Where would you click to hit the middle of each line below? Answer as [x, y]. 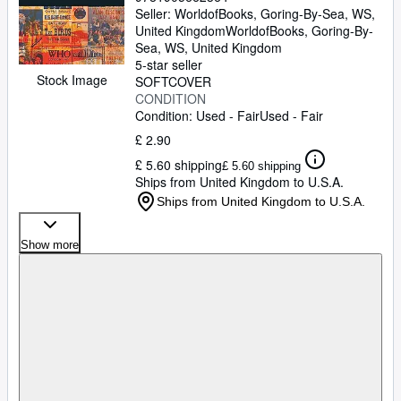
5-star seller [169, 64]
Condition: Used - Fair [197, 115]
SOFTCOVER [173, 81]
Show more [50, 245]
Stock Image [72, 80]
